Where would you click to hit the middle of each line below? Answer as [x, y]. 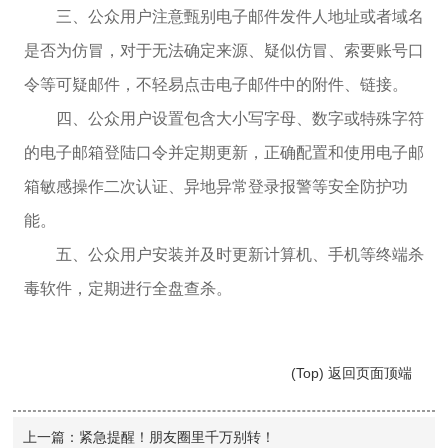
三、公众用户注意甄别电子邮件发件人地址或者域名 [239, 16]
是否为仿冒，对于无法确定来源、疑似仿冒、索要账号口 [223, 50]
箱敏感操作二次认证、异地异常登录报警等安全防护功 [215, 186]
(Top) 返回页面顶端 [351, 373]
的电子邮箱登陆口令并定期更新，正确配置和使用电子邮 [223, 152]
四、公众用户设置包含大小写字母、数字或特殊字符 [239, 118]
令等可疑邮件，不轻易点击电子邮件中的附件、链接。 [215, 84]
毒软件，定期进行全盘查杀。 [127, 288]
